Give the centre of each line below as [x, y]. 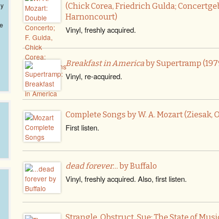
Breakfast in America [105, 63]
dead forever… [92, 166]
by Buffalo [137, 166]
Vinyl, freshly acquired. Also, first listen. [126, 179]
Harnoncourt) [91, 17]
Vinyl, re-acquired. [94, 76]
